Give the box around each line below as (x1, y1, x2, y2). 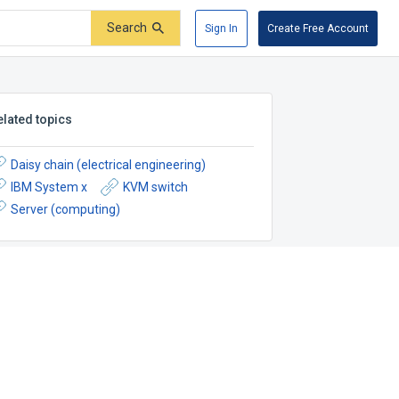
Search (107, 20, 147, 36)
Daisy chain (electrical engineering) (11, 157, 207, 172)
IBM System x (11, 179, 88, 194)
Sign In (205, 21, 238, 35)
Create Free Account (267, 21, 369, 35)
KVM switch (123, 179, 189, 194)
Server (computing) (11, 201, 121, 216)
